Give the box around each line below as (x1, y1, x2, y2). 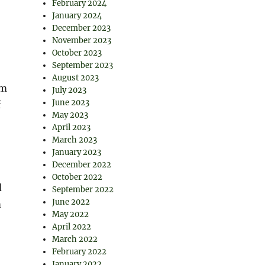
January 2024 (52, 11, 102, 21)
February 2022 (52, 247, 107, 257)
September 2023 (52, 60, 114, 70)
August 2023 (52, 73, 99, 83)
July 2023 (52, 85, 87, 95)
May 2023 (52, 110, 89, 120)
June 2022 (52, 197, 91, 207)
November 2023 (52, 35, 112, 46)
